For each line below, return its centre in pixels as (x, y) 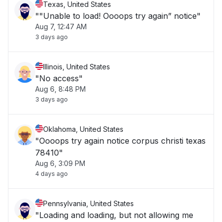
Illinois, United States (77, 67)
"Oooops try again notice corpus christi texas (120, 141)
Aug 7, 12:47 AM (61, 27)
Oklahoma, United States (83, 129)
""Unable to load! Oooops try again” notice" (118, 16)
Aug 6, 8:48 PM (60, 89)
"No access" (59, 78)
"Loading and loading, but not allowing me (114, 215)
